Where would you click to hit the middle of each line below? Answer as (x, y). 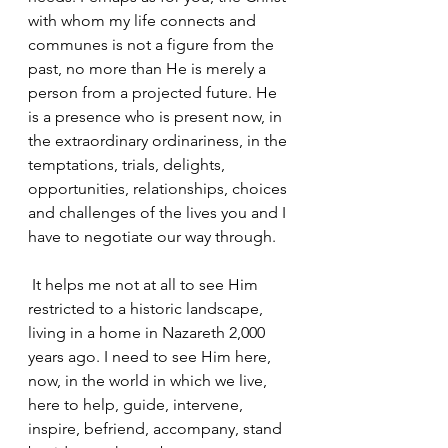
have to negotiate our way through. (152, 236)
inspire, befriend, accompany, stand (157, 428)
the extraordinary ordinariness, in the (159, 140)
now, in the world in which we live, (149, 380)
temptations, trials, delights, (128, 164)
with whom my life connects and (144, 20)
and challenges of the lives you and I (159, 212)
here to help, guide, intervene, (137, 404)
